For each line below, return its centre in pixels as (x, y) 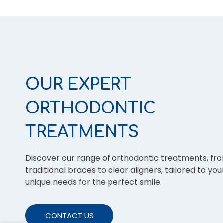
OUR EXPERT (78, 85)
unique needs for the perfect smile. (94, 182)
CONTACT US (69, 216)
